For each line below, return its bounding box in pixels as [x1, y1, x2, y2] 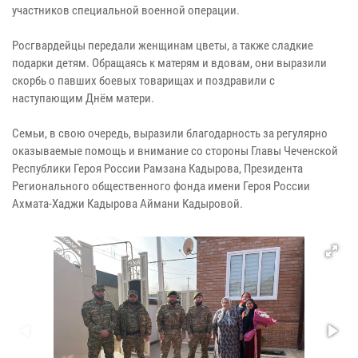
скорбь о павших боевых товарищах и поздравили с [12, 74, 275, 88]
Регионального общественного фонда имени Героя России [12, 179, 310, 193]
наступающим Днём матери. [12, 91, 154, 105]
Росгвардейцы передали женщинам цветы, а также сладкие [12, 38, 313, 53]
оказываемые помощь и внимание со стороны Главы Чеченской [12, 144, 338, 158]
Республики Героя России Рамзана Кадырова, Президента [12, 161, 303, 176]
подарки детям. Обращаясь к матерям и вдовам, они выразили [12, 56, 327, 70]
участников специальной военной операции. [12, 3, 240, 18]
